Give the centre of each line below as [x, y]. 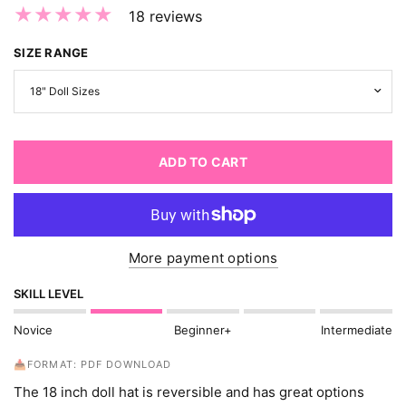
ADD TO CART [203, 161]
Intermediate [357, 329]
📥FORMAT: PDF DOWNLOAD [93, 364]
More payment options [203, 257]
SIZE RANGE [51, 52]
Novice [33, 329]
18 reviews [165, 16]
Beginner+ [203, 329]
